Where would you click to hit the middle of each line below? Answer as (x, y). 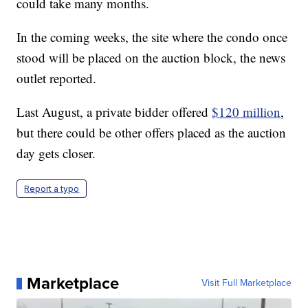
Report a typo (52, 189)
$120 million (246, 112)
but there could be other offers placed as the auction (152, 133)
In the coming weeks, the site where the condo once (152, 37)
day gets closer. (56, 153)
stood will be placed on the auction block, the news (151, 58)
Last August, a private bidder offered (114, 112)
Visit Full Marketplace (246, 283)
